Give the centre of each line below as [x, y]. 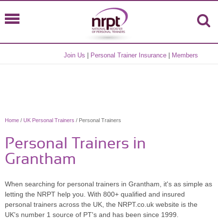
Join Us [75, 55]
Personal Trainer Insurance [129, 55]
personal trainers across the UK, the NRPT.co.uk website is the [101, 204]
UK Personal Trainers [49, 120]
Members [185, 55]
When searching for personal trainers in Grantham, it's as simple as [109, 184]
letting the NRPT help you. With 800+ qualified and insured [95, 194]
